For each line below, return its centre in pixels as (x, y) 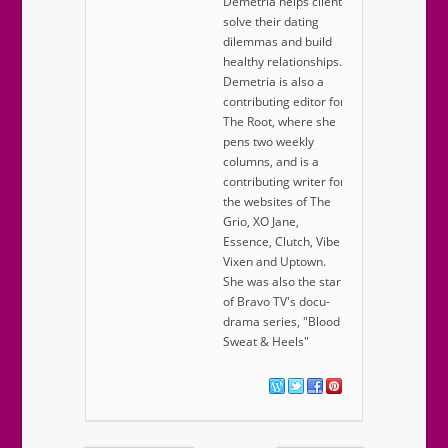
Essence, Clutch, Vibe (281, 242)
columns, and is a (271, 162)
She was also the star (282, 282)
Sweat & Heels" (266, 342)
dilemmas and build (277, 42)
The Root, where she (279, 122)
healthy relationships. (282, 62)
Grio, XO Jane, (261, 222)
